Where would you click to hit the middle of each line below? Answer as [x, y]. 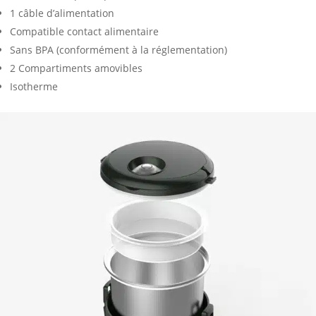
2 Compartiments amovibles [76, 68]
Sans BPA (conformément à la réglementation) [119, 50]
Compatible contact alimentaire [84, 32]
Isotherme [34, 87]
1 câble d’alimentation [62, 13]
